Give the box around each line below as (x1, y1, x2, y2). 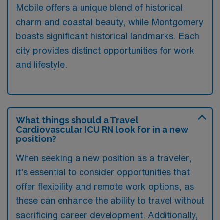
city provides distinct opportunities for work (16, 45, 194, 55)
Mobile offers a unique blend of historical (16, 2, 183, 12)
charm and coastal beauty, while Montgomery (16, 17, 204, 26)
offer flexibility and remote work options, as (16, 181, 194, 191)
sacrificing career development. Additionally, (16, 210, 198, 219)
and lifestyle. (16, 59, 67, 69)
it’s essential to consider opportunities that (16, 167, 190, 176)
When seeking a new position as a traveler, (16, 153, 192, 162)
